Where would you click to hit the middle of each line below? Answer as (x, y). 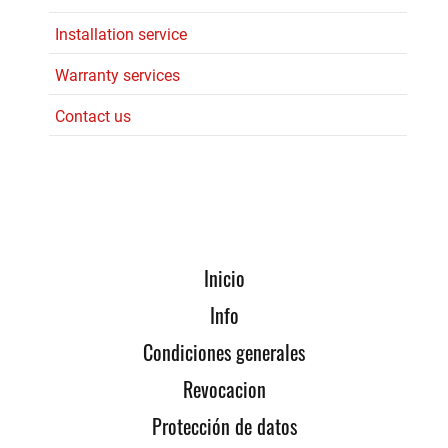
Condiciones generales (224, 351)
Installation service (121, 34)
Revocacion (224, 388)
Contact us (93, 116)
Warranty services (117, 75)
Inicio (224, 277)
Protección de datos (224, 425)
